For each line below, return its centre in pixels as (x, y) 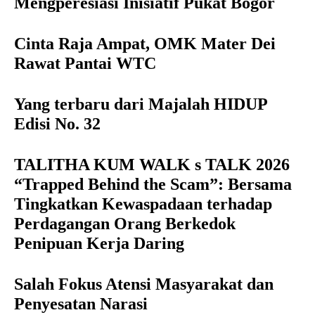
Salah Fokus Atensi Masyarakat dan (144, 284)
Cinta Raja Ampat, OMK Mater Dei (145, 43)
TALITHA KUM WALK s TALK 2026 (152, 164)
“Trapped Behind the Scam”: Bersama (153, 184)
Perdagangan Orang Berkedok (125, 223)
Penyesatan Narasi (81, 303)
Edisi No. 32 (57, 123)
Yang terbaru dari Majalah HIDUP (141, 104)
